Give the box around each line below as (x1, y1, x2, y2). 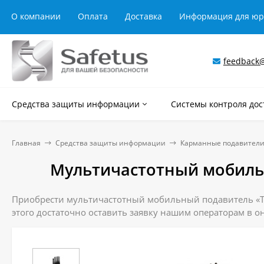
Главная (12, 138, 41, 148)
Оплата (78, 11, 108, 22)
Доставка (125, 11, 162, 22)
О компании (11, 11, 61, 22)
